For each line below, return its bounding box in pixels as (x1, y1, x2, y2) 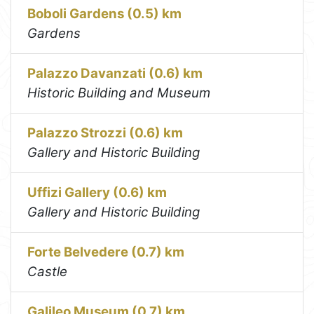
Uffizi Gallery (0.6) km (27, 184, 168, 200)
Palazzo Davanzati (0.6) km (27, 64, 203, 81)
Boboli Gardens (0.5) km (27, 5, 182, 22)
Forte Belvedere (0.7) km (27, 243, 185, 260)
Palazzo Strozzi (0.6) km (27, 124, 184, 141)
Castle (27, 263, 68, 280)
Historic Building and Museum (27, 84, 211, 101)
